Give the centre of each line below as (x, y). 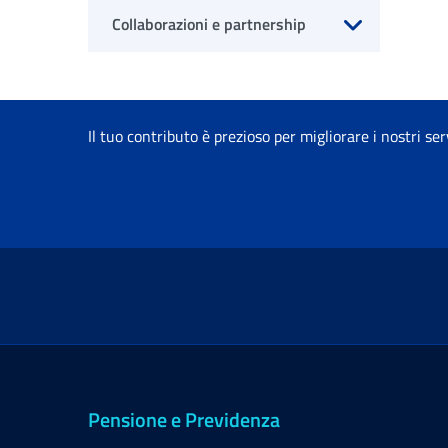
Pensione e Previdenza (184, 419)
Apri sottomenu (359, 58)
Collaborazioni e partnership (209, 24)
